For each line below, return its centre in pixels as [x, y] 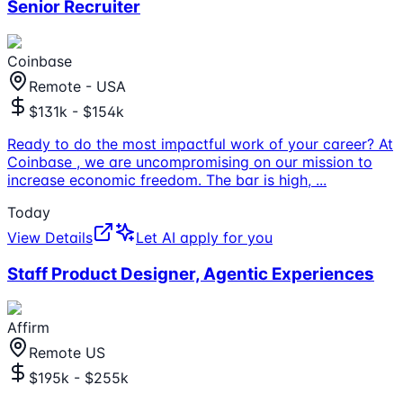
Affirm [28, 328]
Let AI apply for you [204, 237]
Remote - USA [77, 86]
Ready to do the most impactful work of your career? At [200, 143]
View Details [50, 237]
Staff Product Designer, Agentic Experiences [191, 273]
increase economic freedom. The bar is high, [161, 179]
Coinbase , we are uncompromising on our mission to [190, 161]
